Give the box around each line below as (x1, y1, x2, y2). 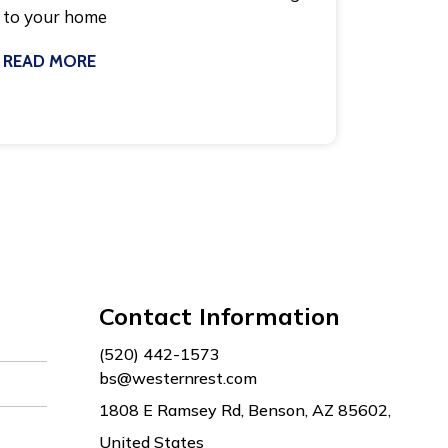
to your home (2, 6, 107, 28)
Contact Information (98, 300, 340, 331)
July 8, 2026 (2, 119, 69, 134)
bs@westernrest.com (98, 367, 257, 388)
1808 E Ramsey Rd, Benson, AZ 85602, (98, 399, 391, 420)
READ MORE (2, 51, 96, 72)
